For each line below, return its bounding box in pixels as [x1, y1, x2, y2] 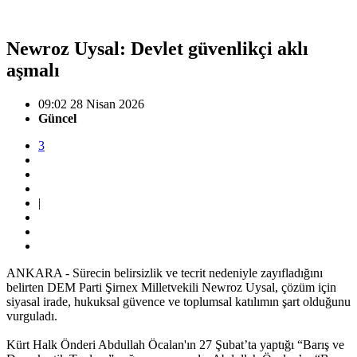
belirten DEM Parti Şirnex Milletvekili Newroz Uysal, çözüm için [6, 280, 336, 294]
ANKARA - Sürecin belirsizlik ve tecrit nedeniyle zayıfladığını [6, 265, 323, 280]
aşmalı [6, 59, 60, 80]
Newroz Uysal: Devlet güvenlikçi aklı [6, 37, 308, 59]
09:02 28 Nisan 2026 [38, 96, 144, 111]
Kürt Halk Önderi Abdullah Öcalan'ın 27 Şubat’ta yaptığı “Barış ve [6, 337, 344, 351]
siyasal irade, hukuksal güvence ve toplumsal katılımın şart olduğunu [6, 294, 351, 308]
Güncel [38, 111, 76, 125]
